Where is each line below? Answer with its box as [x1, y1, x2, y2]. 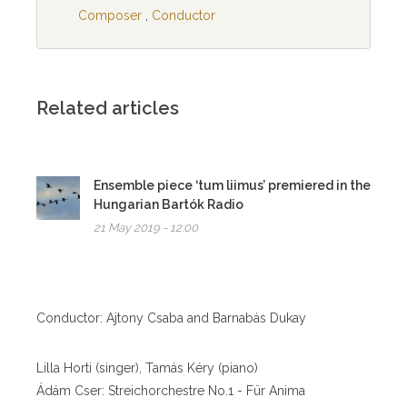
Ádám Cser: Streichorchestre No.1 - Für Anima [36, 383, 305, 399]
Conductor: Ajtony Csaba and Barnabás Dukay [36, 311, 306, 326]
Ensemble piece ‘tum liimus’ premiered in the [94, 178, 371, 194]
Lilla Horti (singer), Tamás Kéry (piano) [36, 361, 258, 376]
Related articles [36, 97, 179, 120]
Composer [77, 8, 142, 24]
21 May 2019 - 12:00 [94, 221, 198, 235]
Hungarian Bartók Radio [94, 197, 243, 213]
